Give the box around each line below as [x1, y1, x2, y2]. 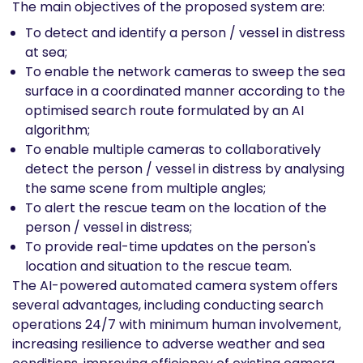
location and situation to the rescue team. [25, 257, 292, 275]
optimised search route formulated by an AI [25, 101, 304, 120]
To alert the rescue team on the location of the [25, 199, 327, 217]
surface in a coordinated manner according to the [25, 82, 345, 100]
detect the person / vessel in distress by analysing [25, 160, 344, 178]
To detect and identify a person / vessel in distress [25, 23, 345, 42]
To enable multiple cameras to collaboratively [25, 140, 321, 159]
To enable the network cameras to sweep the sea [25, 62, 345, 81]
